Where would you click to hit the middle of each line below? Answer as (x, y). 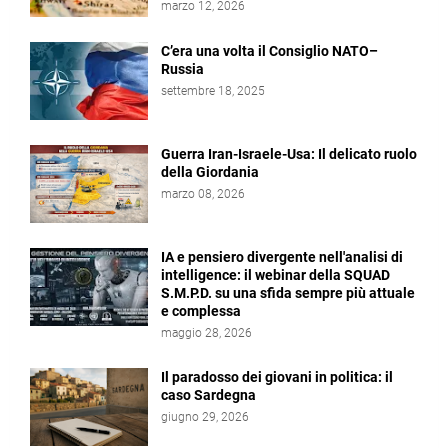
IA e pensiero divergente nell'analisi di (282, 257)
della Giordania (210, 172)
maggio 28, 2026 (206, 333)
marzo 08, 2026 (203, 194)
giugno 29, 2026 (205, 417)
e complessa (201, 311)
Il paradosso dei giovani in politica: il (277, 377)
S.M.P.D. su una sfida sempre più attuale (288, 293)
